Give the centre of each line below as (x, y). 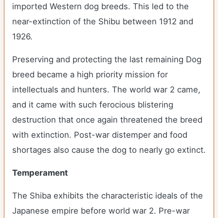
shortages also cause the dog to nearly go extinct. (109, 150)
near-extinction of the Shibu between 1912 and (103, 21)
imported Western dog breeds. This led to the (100, 6)
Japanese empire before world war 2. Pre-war (101, 211)
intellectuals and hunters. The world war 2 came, (106, 90)
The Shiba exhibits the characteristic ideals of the (108, 196)
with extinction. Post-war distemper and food (100, 135)
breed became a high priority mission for (90, 74)
